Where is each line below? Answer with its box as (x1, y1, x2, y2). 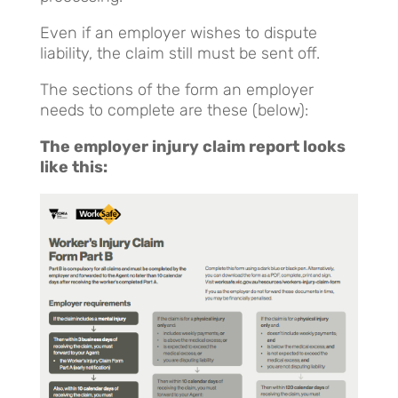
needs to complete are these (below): (39, 99, 308, 120)
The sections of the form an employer (39, 79, 314, 99)
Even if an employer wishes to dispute (39, 22, 317, 43)
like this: (39, 156, 107, 177)
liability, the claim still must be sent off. (39, 43, 320, 63)
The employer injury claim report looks (39, 136, 346, 156)
